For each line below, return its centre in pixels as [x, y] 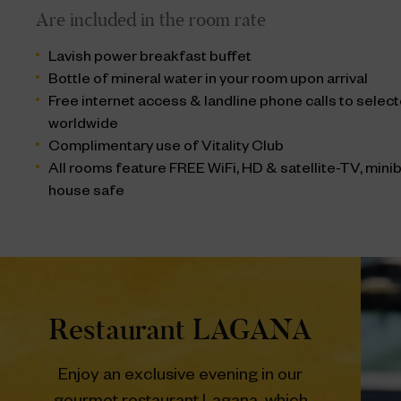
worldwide [83, 126]
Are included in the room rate [151, 20]
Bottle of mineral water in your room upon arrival [208, 81]
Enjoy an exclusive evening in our [181, 377]
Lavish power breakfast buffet [150, 59]
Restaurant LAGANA [181, 329]
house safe [86, 193]
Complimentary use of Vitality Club [166, 149]
